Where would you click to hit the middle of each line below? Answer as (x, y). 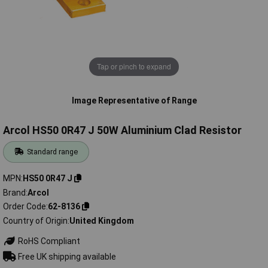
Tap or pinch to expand (134, 66)
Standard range (53, 152)
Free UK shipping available (66, 256)
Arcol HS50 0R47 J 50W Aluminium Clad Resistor (122, 130)
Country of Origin (35, 220)
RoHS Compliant (48, 241)
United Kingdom (102, 220)
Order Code (25, 207)
